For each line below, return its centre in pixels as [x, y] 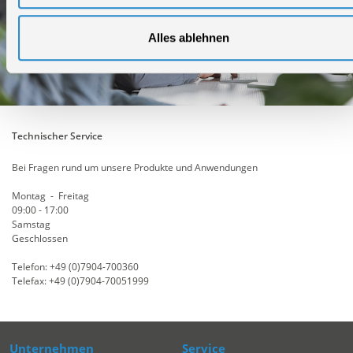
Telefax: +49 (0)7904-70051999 [80, 281]
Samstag [31, 224]
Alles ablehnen [188, 37]
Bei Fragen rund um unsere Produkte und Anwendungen [135, 167]
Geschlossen [40, 238]
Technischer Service [57, 136]
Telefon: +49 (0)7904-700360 [75, 266]
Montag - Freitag [50, 195]
